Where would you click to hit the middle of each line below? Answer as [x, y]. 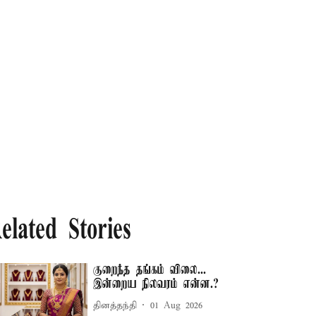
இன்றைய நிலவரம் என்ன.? [156, 284]
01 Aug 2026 [177, 305]
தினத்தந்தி [115, 305]
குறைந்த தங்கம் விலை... [150, 270]
